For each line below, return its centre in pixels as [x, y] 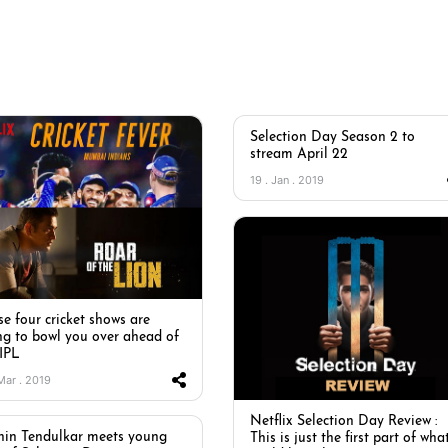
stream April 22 [299, 154]
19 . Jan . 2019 [287, 180]
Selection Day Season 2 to [332, 137]
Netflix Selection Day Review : [343, 421]
